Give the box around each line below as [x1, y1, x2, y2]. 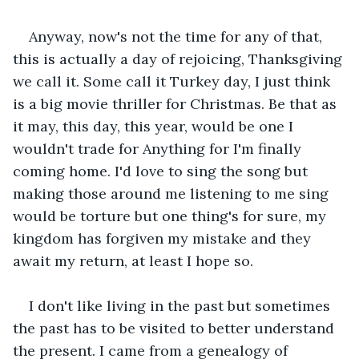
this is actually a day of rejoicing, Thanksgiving [13, 49, 346, 68]
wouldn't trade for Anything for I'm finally [13, 139, 305, 158]
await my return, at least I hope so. [13, 251, 257, 270]
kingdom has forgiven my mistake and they [13, 228, 315, 248]
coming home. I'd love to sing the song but [13, 161, 312, 180]
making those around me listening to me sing [13, 184, 333, 203]
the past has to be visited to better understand [13, 318, 338, 337]
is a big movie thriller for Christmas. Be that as [13, 94, 341, 113]
